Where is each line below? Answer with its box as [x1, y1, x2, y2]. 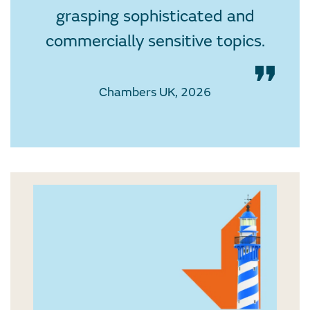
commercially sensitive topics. [45, 31, 265, 52]
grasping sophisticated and [55, 6, 255, 27]
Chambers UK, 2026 [99, 84, 211, 101]
